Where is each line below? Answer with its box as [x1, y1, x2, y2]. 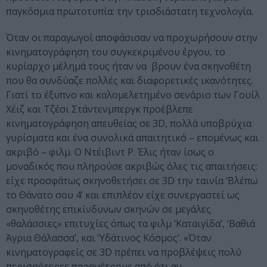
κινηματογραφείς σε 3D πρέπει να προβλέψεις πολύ [6, 246, 241, 259]
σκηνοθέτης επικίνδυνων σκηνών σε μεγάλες [6, 203, 211, 216]
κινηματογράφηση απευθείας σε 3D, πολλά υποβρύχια [6, 117, 252, 131]
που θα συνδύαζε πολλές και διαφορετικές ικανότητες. [6, 74, 253, 88]
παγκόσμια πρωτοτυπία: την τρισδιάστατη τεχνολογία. [6, 5, 253, 18]
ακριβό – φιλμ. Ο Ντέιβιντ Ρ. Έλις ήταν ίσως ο [6, 145, 214, 159]
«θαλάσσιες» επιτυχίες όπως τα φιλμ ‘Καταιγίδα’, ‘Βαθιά [6, 217, 255, 231]
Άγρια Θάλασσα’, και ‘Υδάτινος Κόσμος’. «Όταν [6, 231, 212, 245]
